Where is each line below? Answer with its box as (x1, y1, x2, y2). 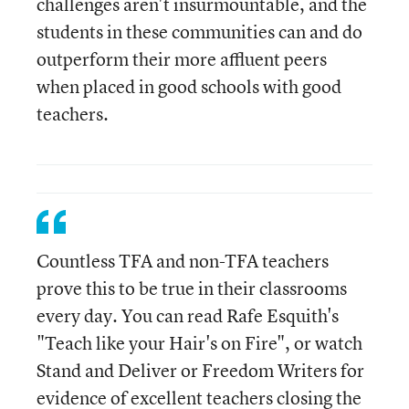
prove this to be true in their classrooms (37, 276, 347, 300)
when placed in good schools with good (37, 74, 341, 99)
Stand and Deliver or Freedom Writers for (37, 358, 364, 383)
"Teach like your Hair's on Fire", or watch (37, 330, 362, 355)
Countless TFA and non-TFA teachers (37, 248, 329, 273)
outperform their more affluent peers (37, 47, 327, 71)
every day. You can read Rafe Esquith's (37, 303, 339, 328)
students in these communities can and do (37, 19, 362, 44)
